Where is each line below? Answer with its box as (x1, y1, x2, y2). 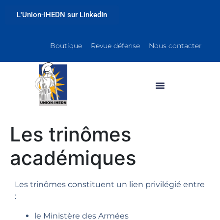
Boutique (50, 41, 82, 50)
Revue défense (91, 41, 140, 50)
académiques (10, 146, 136, 170)
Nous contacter (149, 41, 202, 50)
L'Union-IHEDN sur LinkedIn (17, 10, 107, 19)
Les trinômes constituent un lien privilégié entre (15, 180, 205, 190)
